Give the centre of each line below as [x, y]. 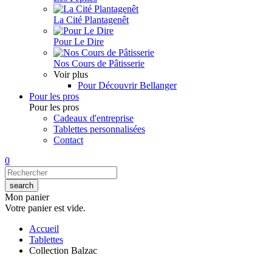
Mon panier [27, 197]
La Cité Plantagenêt [91, 20]
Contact [68, 140]
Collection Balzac [63, 250]
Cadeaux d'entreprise [93, 118]
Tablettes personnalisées [99, 129]
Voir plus [71, 74]
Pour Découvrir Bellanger [127, 85]
